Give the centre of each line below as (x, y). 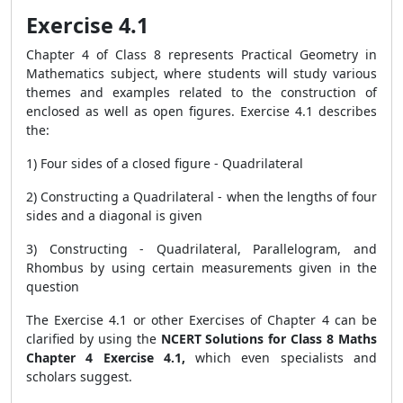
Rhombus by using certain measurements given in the (201, 268)
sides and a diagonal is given (114, 215)
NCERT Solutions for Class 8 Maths (269, 339)
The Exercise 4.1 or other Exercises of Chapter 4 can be (201, 320)
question (53, 287)
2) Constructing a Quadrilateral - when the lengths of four (201, 197)
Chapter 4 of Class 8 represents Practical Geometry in (201, 54)
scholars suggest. (81, 376)
